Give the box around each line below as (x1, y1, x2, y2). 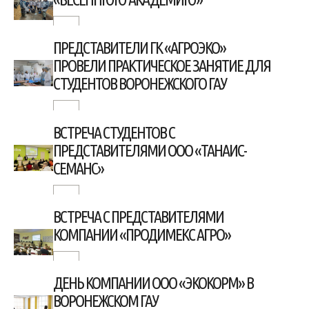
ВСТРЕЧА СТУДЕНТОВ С (53, 123, 175, 142)
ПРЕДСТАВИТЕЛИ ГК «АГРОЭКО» (53, 39, 226, 58)
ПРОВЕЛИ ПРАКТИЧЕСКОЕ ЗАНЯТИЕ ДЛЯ (53, 57, 271, 76)
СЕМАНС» (53, 159, 104, 178)
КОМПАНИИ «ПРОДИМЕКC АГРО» (53, 225, 231, 244)
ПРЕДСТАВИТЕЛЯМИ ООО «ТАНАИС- (53, 141, 247, 160)
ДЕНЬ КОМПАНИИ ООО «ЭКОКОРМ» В (53, 273, 254, 292)
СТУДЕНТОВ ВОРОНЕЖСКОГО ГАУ (53, 74, 227, 94)
